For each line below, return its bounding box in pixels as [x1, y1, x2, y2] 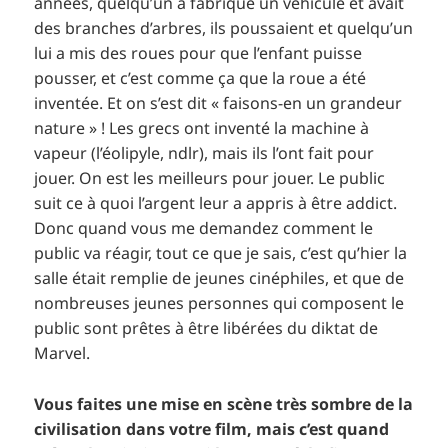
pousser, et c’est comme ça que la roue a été [34, 67, 367, 90]
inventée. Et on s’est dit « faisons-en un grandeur [34, 92, 403, 115]
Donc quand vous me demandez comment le [34, 217, 374, 240]
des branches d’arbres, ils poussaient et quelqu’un [34, 17, 414, 40]
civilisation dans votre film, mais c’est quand [34, 417, 390, 440]
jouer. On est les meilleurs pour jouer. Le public [34, 167, 386, 190]
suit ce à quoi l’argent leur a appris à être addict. [34, 192, 398, 215]
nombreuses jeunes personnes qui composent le [34, 292, 405, 315]
